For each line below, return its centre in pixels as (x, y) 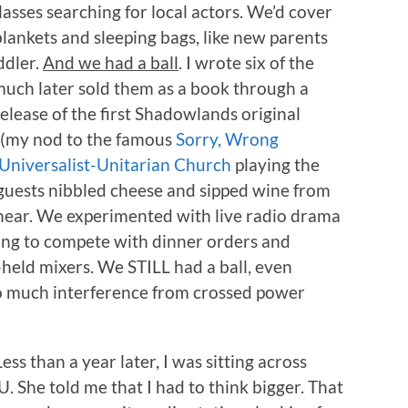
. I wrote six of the (246, 62)
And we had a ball (111, 62)
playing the (275, 164)
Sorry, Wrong (227, 138)
